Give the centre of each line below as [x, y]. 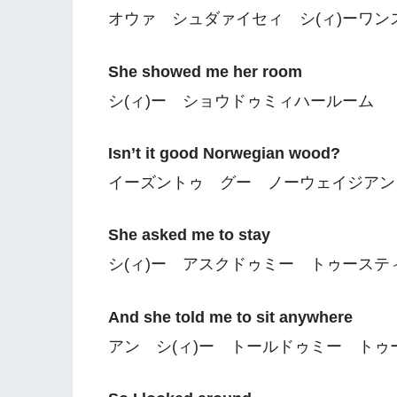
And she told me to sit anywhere [230, 317]
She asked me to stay [189, 235]
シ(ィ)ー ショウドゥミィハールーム [241, 101]
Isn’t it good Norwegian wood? [224, 153]
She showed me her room [205, 71]
